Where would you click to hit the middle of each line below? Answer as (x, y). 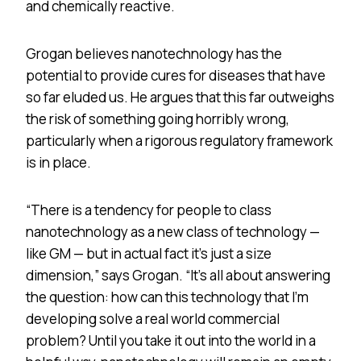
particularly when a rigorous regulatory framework (179, 140)
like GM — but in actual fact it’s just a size (149, 253)
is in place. (58, 162)
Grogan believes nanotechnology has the (154, 53)
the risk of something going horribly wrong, (158, 118)
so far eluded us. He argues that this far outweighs (180, 97)
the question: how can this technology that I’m (167, 297)
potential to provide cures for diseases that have (176, 75)
